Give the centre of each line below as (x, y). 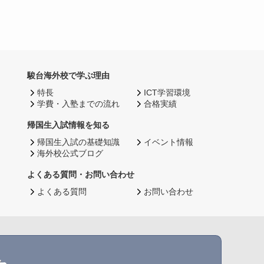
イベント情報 (169, 142)
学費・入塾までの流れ (78, 104)
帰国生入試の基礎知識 (78, 142)
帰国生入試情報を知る (68, 125)
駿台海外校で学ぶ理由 (68, 75)
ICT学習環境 (167, 93)
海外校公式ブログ (70, 153)
